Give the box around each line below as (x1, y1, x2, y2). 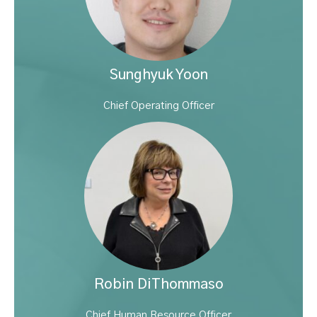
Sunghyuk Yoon (109, 68, 208, 83)
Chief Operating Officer (103, 100, 214, 112)
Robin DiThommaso (93, 277, 224, 292)
